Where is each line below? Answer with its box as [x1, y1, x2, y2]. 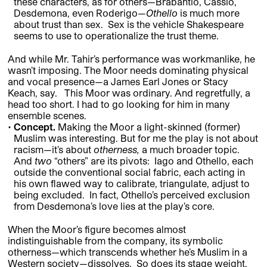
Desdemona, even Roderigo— [13, 7, 146, 19]
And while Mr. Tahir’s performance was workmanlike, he [8, 52, 255, 64]
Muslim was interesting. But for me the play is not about [13, 132, 258, 144]
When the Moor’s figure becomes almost [8, 223, 186, 235]
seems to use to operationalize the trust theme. [13, 30, 219, 42]
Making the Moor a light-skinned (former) [55, 120, 240, 132]
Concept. [13, 120, 55, 132]
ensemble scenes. [8, 109, 86, 121]
